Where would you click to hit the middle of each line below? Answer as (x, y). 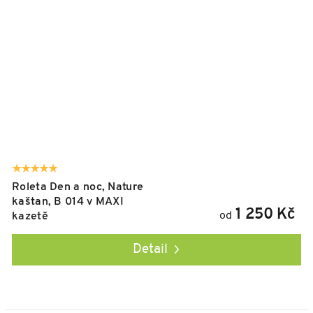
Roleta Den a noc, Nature (78, 187)
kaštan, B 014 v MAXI (68, 202)
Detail (150, 249)
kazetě (30, 216)
